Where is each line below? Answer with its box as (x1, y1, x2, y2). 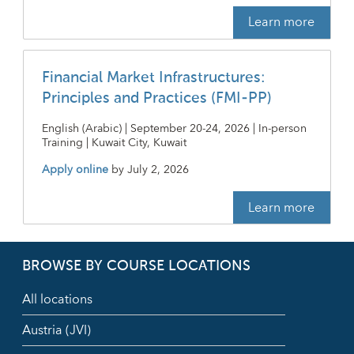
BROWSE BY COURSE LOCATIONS (22, 258, 250, 273)
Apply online (41, 160, 108, 179)
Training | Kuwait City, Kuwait (41, 133, 186, 153)
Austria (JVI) (22, 318, 91, 341)
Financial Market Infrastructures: (41, 70, 265, 85)
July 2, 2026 (126, 160, 189, 179)
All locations (22, 288, 92, 311)
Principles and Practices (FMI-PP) (41, 90, 272, 106)
